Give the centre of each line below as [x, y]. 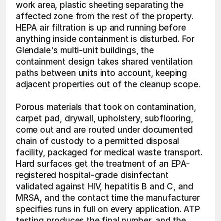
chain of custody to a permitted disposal [98, 141]
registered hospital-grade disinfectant [92, 175]
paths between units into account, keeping [102, 73]
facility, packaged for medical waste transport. [110, 152]
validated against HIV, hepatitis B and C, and [105, 186]
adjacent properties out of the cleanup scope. [108, 84]
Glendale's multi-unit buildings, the [85, 50]
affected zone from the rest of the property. [105, 16]
